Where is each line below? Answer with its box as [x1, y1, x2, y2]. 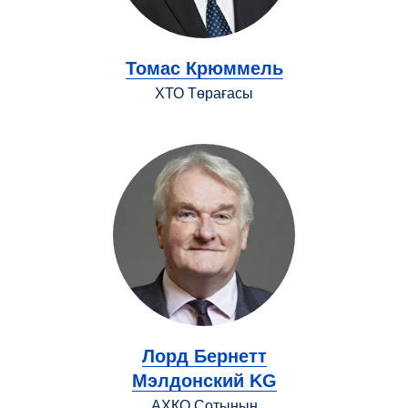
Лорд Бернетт [141, 345, 267, 366]
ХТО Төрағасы [155, 85, 253, 101]
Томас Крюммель [125, 57, 283, 78]
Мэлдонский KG [131, 370, 277, 391]
